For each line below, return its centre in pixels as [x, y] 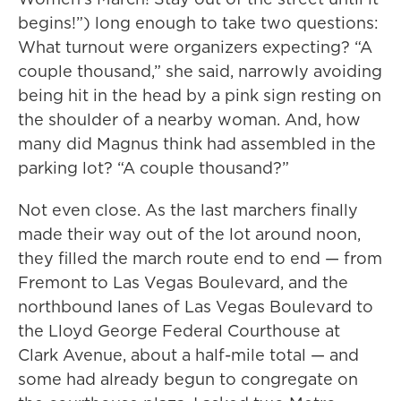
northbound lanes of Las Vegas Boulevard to [196, 307]
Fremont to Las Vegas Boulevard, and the [183, 282]
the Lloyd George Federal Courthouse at [179, 331]
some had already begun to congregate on [188, 379]
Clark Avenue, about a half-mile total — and [188, 355]
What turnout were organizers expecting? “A [195, 47]
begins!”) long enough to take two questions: [198, 23]
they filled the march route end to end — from [200, 258]
